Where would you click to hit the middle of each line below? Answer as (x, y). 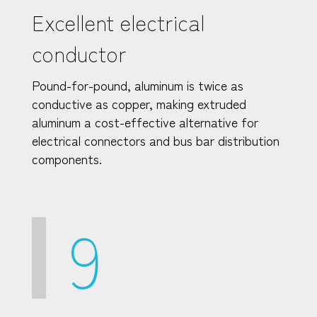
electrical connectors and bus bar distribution (156, 140)
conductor (79, 53)
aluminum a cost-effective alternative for (145, 121)
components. (67, 158)
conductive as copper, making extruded (139, 103)
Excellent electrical (118, 22)
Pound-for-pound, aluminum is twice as (138, 85)
